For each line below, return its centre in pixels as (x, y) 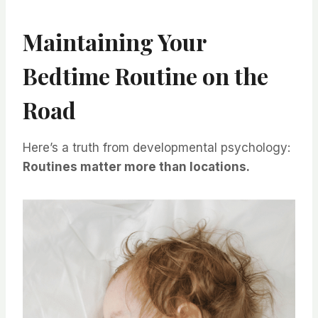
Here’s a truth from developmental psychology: (157, 147)
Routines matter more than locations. (136, 166)
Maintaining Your (114, 41)
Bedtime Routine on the (146, 75)
